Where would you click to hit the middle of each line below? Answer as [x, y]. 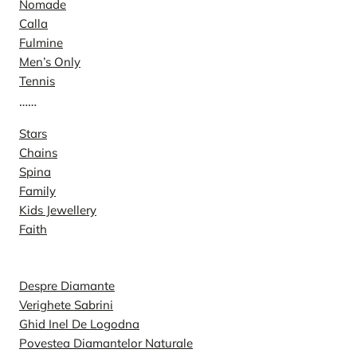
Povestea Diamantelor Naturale [106, 343]
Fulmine [41, 42]
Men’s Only [50, 61]
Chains [38, 152]
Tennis [37, 80]
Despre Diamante [67, 285]
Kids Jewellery [58, 210]
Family [37, 190]
